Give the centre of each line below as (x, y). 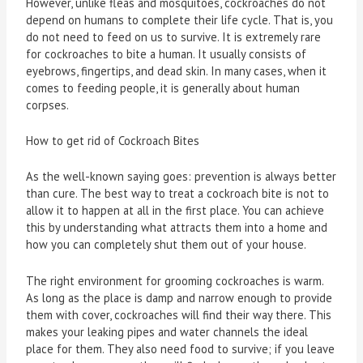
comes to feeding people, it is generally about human (163, 88)
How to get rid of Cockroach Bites (113, 141)
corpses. (48, 105)
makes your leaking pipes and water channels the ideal (167, 331)
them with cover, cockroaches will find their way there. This (179, 314)
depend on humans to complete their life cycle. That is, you (180, 19)
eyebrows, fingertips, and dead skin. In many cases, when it (177, 70)
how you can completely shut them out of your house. (167, 245)
